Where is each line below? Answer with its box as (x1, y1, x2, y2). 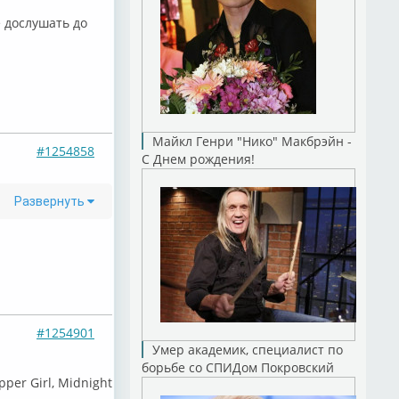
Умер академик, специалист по (151, 341, 343, 358)
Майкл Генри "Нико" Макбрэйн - (151, 133, 352, 150)
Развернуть (14, 194, 87, 209)
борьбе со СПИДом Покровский (141, 359, 334, 376)
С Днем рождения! (141, 151, 255, 167)
